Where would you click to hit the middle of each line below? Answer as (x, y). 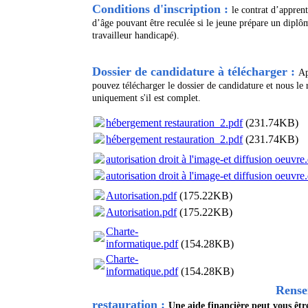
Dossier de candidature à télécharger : (194, 72)
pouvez (108, 86)
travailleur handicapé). (137, 36)
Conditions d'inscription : (161, 9)
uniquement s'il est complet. (147, 98)
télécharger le (149, 86)
